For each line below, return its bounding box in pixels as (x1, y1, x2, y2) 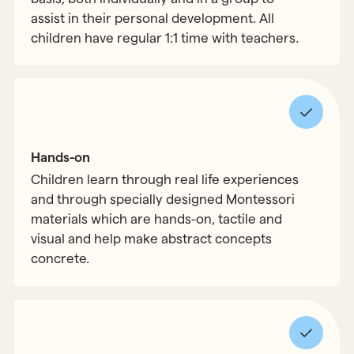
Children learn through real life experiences (31, 172, 299, 187)
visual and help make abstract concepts (31, 232, 273, 247)
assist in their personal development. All (31, 10, 275, 25)
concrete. (31, 251, 90, 266)
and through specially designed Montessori (31, 192, 296, 207)
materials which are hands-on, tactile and (31, 212, 283, 227)
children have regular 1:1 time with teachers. (31, 30, 299, 45)
